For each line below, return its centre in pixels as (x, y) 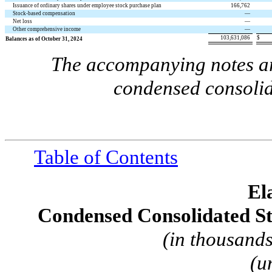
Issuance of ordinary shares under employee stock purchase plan (87, 5)
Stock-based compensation (44, 13)
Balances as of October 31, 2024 (44, 39)
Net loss (23, 21)
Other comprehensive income (47, 29)
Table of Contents (106, 158)
